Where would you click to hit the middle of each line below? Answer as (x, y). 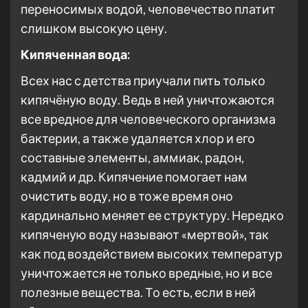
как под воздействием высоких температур (152, 254)
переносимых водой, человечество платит (148, 9)
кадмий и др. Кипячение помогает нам (134, 177)
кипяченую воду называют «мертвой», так (145, 235)
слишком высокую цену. (94, 29)
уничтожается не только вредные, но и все (146, 273)
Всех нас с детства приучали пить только (143, 81)
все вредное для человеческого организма (148, 119)
